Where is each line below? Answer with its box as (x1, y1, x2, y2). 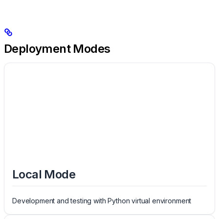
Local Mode (12, 167, 75, 182)
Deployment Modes (4, 42, 110, 56)
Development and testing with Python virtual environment (12, 196, 192, 205)
